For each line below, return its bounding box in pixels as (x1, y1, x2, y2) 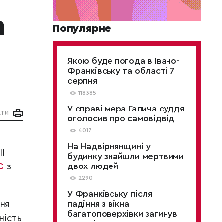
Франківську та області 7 (67, 66, 175, 75)
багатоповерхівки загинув (67, 209, 177, 218)
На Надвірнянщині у (67, 142, 151, 151)
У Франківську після (67, 189, 153, 198)
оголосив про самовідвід (67, 114, 175, 123)
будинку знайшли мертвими (67, 152, 184, 161)
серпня (67, 76, 97, 85)
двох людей (67, 162, 118, 170)
